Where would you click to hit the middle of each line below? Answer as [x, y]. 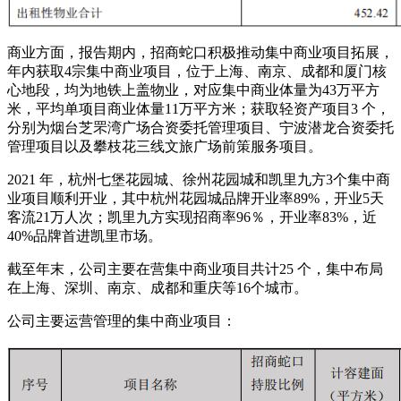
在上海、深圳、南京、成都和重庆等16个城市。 [158, 287]
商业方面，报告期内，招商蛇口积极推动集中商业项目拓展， [200, 52]
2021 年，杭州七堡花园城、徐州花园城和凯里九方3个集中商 [199, 179]
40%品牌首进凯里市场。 [85, 235]
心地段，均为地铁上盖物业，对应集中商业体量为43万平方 [193, 90]
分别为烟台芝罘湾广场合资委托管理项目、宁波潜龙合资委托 [200, 127]
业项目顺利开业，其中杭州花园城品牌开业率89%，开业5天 [196, 198]
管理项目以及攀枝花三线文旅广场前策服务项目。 [165, 146]
